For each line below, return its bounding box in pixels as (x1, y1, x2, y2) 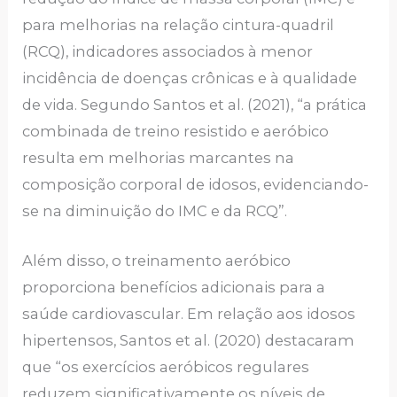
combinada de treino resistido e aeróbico (22, 122, 330, 140)
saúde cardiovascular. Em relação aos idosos (22, 305, 356, 323)
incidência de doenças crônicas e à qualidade (22, 69, 358, 87)
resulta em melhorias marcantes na (22, 149, 295, 167)
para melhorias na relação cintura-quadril (22, 16, 335, 34)
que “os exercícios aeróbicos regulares (22, 358, 310, 377)
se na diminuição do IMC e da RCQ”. (22, 202, 288, 220)
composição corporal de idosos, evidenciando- (22, 175, 370, 193)
